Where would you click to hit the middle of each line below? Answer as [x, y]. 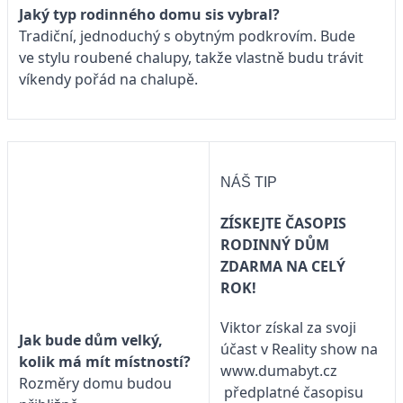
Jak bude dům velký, [91, 340]
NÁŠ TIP [251, 182]
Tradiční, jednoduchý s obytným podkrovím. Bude [187, 36]
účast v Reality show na [299, 349]
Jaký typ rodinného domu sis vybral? [149, 14]
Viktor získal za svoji [288, 328]
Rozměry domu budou [95, 383]
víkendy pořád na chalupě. [108, 79]
